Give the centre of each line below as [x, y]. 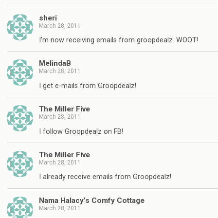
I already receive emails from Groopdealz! [105, 177]
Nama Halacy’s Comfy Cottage [92, 200]
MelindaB [55, 64]
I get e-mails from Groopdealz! [88, 86]
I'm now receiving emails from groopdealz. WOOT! [118, 40]
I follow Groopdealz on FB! [81, 131]
